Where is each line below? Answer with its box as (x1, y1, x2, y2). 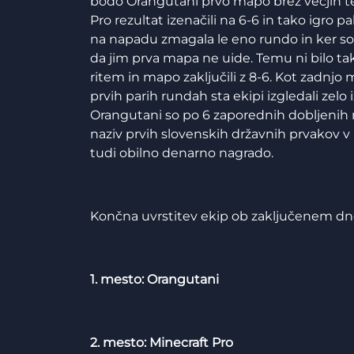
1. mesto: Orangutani (90, 272, 219, 287)
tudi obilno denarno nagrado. (90, 145, 273, 160)
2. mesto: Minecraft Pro (90, 335, 233, 350)
